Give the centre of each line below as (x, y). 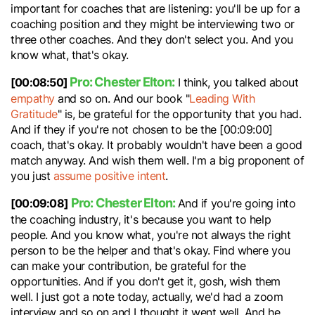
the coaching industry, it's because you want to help (141, 219)
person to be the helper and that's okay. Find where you (150, 250)
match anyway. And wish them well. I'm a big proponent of (157, 160)
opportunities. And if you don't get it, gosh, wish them (146, 281)
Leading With (222, 98)
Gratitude (34, 114)
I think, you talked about (237, 82)
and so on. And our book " (122, 98)
